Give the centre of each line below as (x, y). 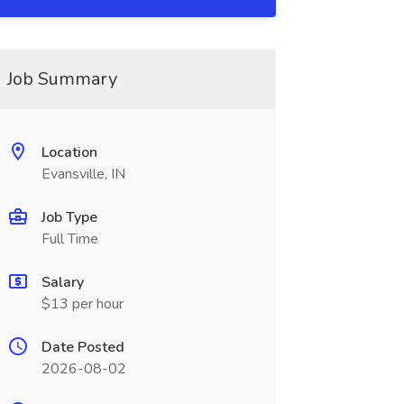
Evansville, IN (83, 174)
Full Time (69, 239)
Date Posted (83, 347)
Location (69, 152)
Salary (62, 282)
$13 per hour (82, 304)
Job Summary (62, 79)
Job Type (69, 217)
